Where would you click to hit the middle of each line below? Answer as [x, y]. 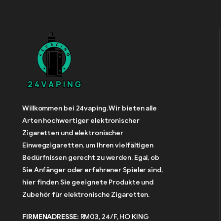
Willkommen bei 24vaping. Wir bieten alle [90, 108]
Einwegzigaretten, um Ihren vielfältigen [88, 145]
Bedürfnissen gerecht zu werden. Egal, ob [91, 157]
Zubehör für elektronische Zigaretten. [87, 194]
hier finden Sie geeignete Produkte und [88, 182]
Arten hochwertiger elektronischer [81, 120]
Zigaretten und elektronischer [73, 133]
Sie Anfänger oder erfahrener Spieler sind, [92, 170]
